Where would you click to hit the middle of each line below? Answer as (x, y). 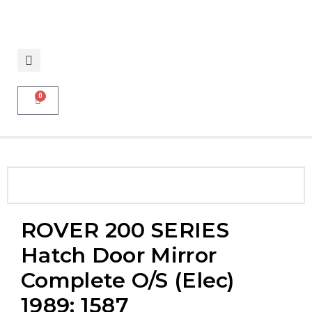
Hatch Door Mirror (119, 255)
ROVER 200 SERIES (125, 230)
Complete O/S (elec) (128, 280)
